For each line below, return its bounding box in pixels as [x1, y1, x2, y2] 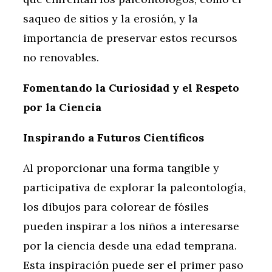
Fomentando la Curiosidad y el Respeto [23, 81, 239, 95]
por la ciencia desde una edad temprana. [23, 239, 237, 253]
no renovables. [23, 50, 99, 65]
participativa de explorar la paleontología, [23, 180, 246, 195]
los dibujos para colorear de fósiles [23, 200, 209, 214]
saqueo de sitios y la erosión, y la [23, 12, 198, 26]
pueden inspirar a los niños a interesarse [23, 219, 239, 234]
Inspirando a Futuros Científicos [23, 131, 204, 145]
